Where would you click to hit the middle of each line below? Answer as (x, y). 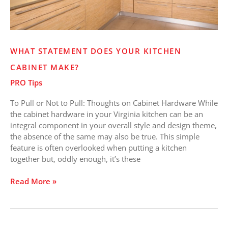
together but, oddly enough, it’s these (75, 159)
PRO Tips (26, 82)
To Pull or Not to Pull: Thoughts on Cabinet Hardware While (114, 103)
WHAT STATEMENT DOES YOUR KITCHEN (96, 51)
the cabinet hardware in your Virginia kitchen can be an (107, 114)
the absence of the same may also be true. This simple (105, 136)
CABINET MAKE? (45, 67)
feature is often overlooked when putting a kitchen (98, 147)
